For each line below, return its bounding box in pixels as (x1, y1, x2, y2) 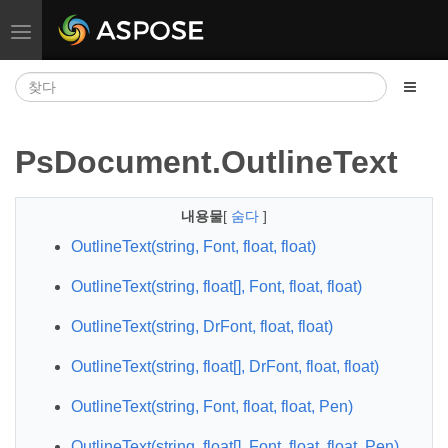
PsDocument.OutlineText (15, 144, 398, 180)
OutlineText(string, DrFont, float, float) (71, 318, 333, 335)
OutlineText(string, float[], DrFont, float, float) (71, 358, 379, 375)
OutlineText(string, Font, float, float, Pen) (71, 398, 353, 415)
